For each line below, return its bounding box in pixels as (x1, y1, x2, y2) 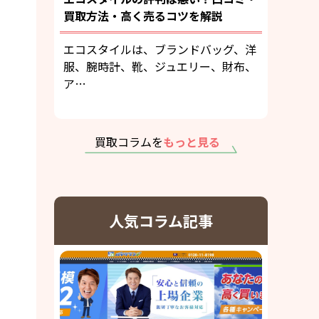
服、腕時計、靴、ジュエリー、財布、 (63, 58, 256, 75)
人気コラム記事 (109, 209, 213, 231)
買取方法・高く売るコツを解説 (63, 7, 223, 25)
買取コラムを (95, 133, 163, 151)
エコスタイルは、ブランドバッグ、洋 (63, 41, 256, 58)
